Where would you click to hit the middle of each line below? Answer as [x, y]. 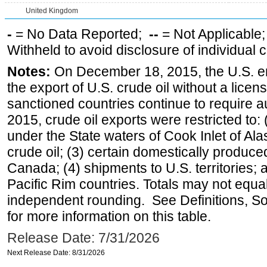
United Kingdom [52, 11]
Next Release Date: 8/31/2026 [56, 253]
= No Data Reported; [80, 34]
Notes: [29, 72]
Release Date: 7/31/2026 [83, 238]
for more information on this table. [109, 216]
